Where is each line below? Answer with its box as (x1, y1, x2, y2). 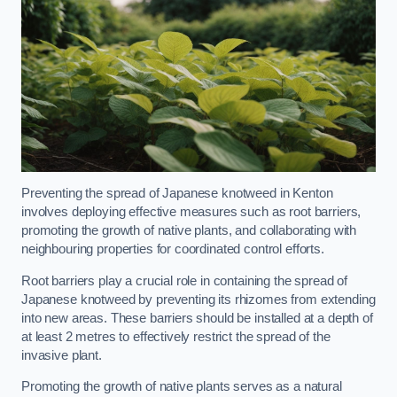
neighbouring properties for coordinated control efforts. (21, 242, 324, 257)
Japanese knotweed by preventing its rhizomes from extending (21, 292, 376, 307)
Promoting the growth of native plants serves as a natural (21, 379, 342, 394)
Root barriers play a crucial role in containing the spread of (21, 273, 348, 288)
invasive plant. (21, 347, 102, 362)
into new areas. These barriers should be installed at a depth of (21, 310, 373, 325)
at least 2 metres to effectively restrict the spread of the (21, 329, 331, 344)
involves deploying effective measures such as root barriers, (21, 205, 362, 220)
